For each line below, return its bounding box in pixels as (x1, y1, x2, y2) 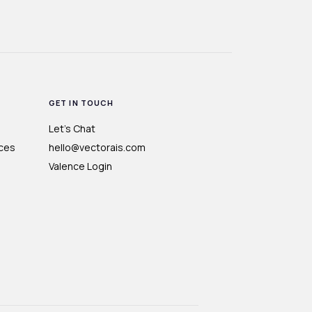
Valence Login (49, 159, 112, 173)
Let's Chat (49, 122, 95, 136)
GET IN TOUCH (49, 97, 114, 109)
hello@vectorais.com (49, 141, 146, 155)
